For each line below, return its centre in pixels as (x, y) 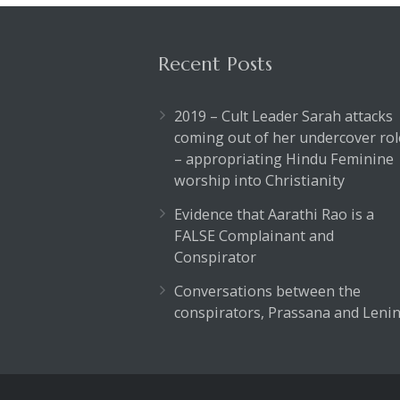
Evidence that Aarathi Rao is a (274, 214)
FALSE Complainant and (254, 236)
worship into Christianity (259, 180)
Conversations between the (267, 291)
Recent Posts (215, 64)
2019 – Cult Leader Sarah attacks (283, 116)
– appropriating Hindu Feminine (284, 159)
